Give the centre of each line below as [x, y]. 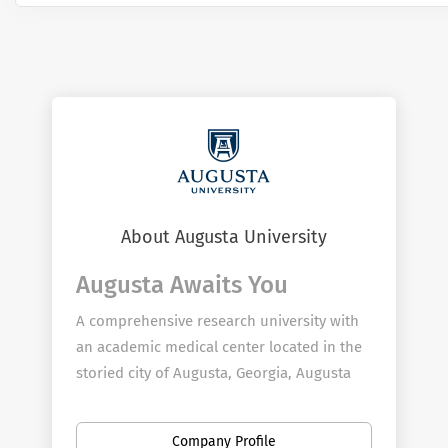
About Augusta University [223, 237]
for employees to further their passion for [218, 425]
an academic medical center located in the [219, 347]
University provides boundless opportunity [221, 399]
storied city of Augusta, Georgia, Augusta [214, 373]
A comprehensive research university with [218, 321]
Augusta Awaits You [182, 285]
